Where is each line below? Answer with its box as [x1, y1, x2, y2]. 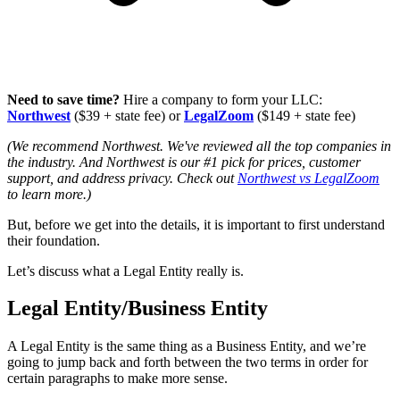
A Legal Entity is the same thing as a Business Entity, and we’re [7, 338, 366, 354]
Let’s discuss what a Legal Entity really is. [7, 262, 244, 279]
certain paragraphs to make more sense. [7, 371, 228, 387]
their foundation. [7, 232, 100, 248]
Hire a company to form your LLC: [120, 91, 322, 107]
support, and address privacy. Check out [7, 170, 237, 186]
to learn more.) [7, 186, 91, 202]
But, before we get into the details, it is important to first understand [7, 216, 385, 232]
